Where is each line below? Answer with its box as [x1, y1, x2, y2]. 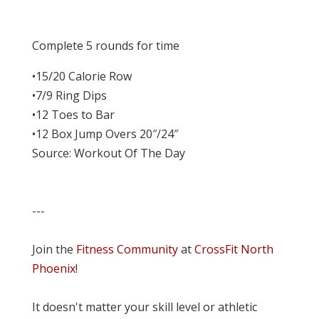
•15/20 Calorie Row [31, 68, 132, 84]
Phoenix [31, 261, 75, 276]
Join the [31, 241, 76, 257]
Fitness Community [75, 241, 178, 257]
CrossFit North [194, 241, 273, 257]
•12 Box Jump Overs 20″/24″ [31, 126, 178, 142]
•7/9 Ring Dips [31, 88, 107, 103]
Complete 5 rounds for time [31, 38, 179, 53]
